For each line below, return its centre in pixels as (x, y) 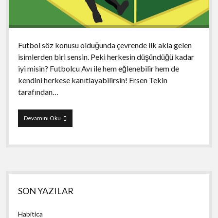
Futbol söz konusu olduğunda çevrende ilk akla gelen (105, 45)
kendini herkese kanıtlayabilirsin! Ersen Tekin (92, 80)
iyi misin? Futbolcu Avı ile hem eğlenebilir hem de (98, 68)
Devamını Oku (42, 118)
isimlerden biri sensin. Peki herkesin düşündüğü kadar (106, 56)
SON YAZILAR (46, 191)
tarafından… (38, 91)
